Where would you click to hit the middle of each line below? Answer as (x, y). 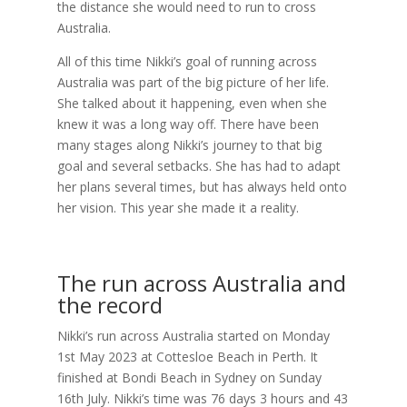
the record (109, 304)
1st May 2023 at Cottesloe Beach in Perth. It (187, 356)
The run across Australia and (201, 283)
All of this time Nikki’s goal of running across (187, 61)
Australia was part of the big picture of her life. (193, 82)
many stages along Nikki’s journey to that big (189, 144)
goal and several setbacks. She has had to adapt (199, 165)
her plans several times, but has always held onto (202, 186)
